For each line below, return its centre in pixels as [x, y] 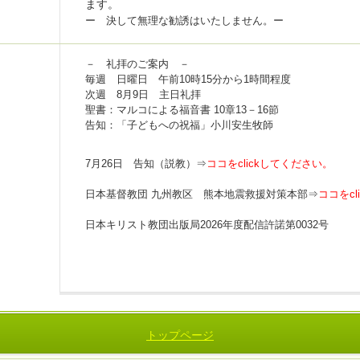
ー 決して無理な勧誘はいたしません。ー [185, 20]
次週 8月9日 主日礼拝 [143, 94]
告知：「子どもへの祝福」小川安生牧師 [180, 125]
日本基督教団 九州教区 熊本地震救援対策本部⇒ [202, 194]
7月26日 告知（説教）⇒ [146, 164]
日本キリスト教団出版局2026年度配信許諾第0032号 [207, 225]
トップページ [180, 335]
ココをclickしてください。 [270, 164]
